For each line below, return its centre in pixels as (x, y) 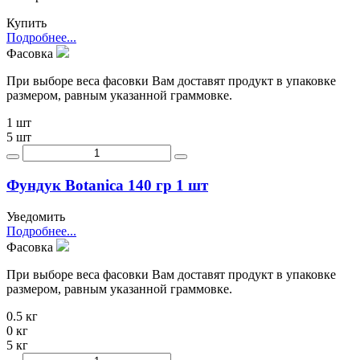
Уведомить (36, 216)
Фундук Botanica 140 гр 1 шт (107, 186)
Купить (27, 23)
